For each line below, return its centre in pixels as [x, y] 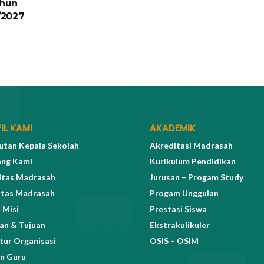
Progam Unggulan [184, 193]
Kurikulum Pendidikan [193, 161]
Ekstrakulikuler [180, 225]
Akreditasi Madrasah [191, 145]
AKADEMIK [173, 128]
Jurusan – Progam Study [197, 177]
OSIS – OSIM [174, 240]
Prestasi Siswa [178, 209]
